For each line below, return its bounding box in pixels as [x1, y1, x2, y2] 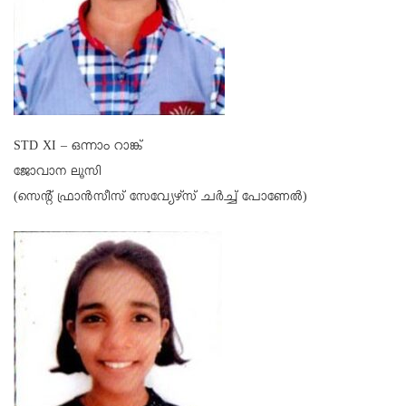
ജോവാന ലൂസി [14, 164, 101, 183]
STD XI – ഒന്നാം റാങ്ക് [14, 139, 142, 158]
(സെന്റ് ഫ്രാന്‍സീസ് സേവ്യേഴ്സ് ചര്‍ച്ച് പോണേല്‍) [14, 189, 307, 208]
